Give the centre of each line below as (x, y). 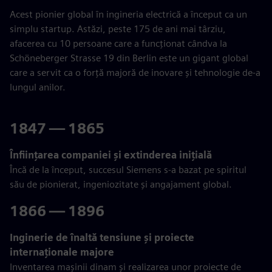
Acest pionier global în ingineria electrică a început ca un (128, 14)
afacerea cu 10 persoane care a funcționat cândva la (118, 43)
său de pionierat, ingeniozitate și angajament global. (121, 184)
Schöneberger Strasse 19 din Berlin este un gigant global (129, 58)
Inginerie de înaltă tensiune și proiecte (102, 238)
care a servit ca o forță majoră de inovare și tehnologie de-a (135, 73)
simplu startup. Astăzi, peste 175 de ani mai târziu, (118, 29)
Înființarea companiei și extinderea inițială (111, 155)
